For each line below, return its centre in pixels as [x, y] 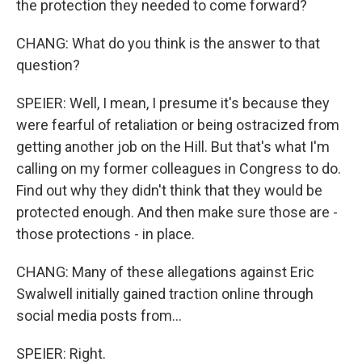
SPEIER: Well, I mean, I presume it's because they [173, 103]
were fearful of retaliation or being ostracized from [178, 125]
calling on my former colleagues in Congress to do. [179, 168]
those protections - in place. [105, 234]
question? [48, 65]
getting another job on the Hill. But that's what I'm [173, 147]
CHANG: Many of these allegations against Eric [165, 272]
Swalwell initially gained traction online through [165, 294]
